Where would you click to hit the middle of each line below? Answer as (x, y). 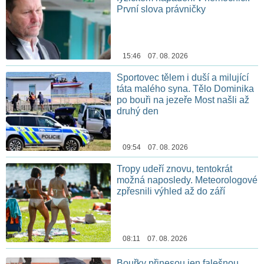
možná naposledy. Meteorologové (187, 180)
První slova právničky (161, 9)
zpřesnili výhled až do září (171, 192)
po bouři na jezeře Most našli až (183, 100)
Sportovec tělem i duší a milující (183, 78)
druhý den (138, 111)
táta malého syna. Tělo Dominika (186, 89)
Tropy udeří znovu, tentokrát (175, 169)
